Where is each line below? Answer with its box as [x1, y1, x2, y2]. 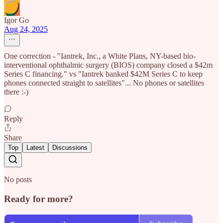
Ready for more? [4, 193, 73, 204]
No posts [4, 175, 32, 184]
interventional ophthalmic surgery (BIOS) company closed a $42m [4, 61, 213, 70]
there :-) [4, 88, 28, 97]
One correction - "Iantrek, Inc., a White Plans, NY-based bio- [4, 52, 196, 61]
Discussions [52, 144, 88, 152]
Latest [26, 144, 44, 152]
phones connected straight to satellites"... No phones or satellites [4, 79, 204, 88]
